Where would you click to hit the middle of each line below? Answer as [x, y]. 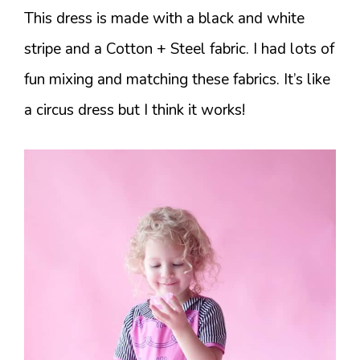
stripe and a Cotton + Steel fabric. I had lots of [179, 49]
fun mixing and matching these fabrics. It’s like [177, 79]
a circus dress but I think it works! [135, 110]
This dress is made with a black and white [164, 18]
